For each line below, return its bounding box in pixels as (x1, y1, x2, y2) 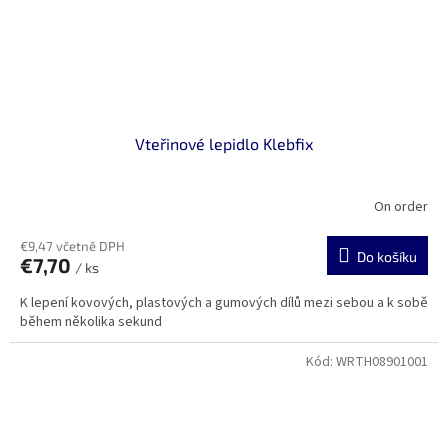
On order (374, 196, 428, 217)
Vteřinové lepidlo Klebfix (135, 134, 313, 154)
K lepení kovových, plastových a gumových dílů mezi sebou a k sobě (20, 293, 428, 314)
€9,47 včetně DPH (20, 238, 125, 255)
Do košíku (357, 248, 417, 266)
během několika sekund (20, 312, 162, 333)
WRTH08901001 (336, 352, 428, 373)
